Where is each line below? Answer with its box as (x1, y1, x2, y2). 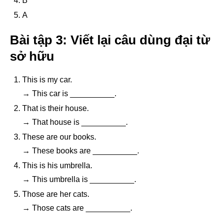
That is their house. (22, 104, 89, 112)
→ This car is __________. (22, 89, 116, 98)
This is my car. (22, 75, 72, 84)
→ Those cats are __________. (22, 203, 132, 212)
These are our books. (22, 132, 96, 141)
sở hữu (10, 48, 54, 64)
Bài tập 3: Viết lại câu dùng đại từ (10, 32, 210, 47)
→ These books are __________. (22, 146, 139, 155)
